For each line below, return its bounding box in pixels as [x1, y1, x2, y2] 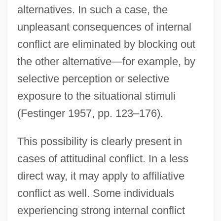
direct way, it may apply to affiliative [17, 169, 184, 182]
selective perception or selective [17, 72, 169, 85]
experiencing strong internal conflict [17, 204, 185, 217]
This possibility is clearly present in [17, 135, 182, 147]
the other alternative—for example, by [17, 55, 195, 68]
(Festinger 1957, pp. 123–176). [17, 107, 163, 119]
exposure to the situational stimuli [17, 89, 176, 102]
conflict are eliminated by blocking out [17, 37, 195, 50]
